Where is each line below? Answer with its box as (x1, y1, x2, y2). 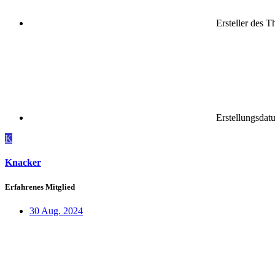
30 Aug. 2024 (29, 205, 83, 216)
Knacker (5, 157, 41, 168)
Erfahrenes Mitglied (5, 182, 75, 192)
